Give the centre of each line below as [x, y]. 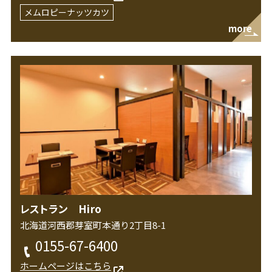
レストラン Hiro [60, 209]
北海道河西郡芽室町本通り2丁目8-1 [93, 225]
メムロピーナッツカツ [66, 12]
